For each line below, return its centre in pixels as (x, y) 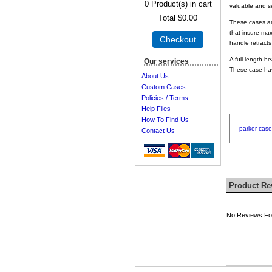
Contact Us (158, 131)
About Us (155, 76)
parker (248, 129)
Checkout (178, 40)
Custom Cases (164, 87)
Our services (166, 62)
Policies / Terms (165, 98)
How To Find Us (165, 120)
